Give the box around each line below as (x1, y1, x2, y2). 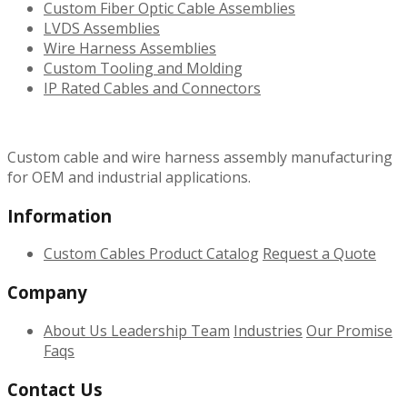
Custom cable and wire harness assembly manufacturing (7, 146, 392, 167)
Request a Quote (263, 243, 376, 264)
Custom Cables (44, 243, 149, 264)
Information (7, 203, 112, 227)
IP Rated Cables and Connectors (44, 77, 261, 98)
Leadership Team (111, 320, 230, 341)
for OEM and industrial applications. (7, 166, 251, 187)
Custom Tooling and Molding (44, 57, 243, 78)
